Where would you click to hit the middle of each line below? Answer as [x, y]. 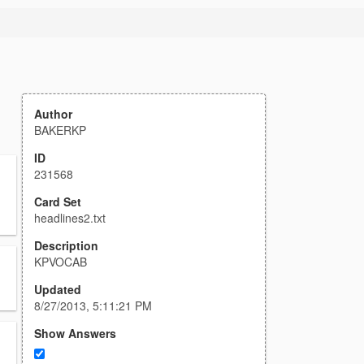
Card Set [58, 201]
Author [53, 114]
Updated [58, 289]
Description [66, 245]
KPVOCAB [61, 262]
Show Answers [75, 333]
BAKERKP [60, 130]
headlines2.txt [70, 218]
